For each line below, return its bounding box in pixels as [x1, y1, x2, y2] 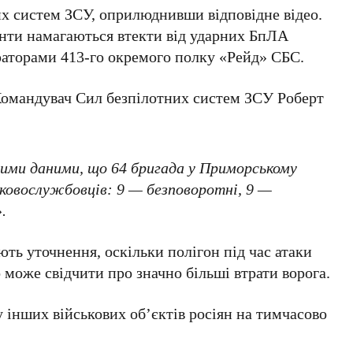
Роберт [277, 87, 325, 108]
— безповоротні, [124, 178, 247, 199]
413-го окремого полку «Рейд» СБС [61, 46, 301, 67]
